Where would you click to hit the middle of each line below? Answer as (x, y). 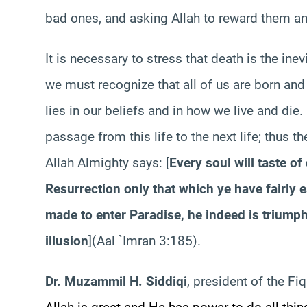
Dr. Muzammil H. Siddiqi (116, 281)
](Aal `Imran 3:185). (145, 241)
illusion (67, 241)
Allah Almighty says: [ (107, 162)
